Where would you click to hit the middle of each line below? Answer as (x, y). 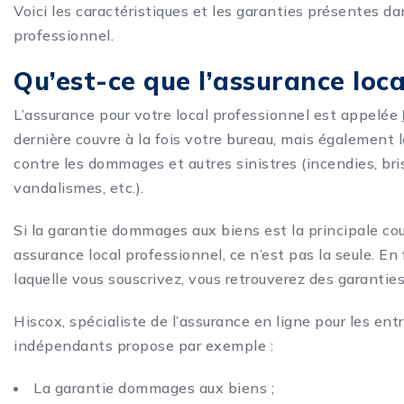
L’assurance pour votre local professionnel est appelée (208, 115)
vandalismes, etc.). (79, 188)
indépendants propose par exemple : (143, 346)
